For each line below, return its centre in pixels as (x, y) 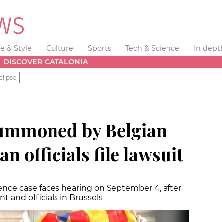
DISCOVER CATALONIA (46, 62)
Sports (99, 48)
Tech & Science (152, 48)
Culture (60, 48)
